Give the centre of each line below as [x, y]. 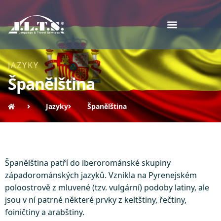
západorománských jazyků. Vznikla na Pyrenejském [101, 175]
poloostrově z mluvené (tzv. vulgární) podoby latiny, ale [107, 187]
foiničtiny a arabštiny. [45, 212]
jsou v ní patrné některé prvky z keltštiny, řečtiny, [96, 200]
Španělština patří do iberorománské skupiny [88, 163]
